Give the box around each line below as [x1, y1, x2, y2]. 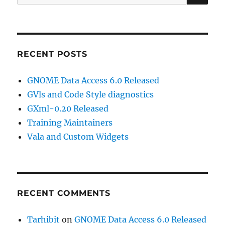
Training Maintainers [27, 118, 113, 128]
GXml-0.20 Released [27, 103, 109, 114]
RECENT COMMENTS [17, 188, 110, 198]
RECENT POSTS [17, 49, 87, 59]
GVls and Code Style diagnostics [27, 89, 154, 100]
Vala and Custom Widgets [27, 132, 129, 142]
